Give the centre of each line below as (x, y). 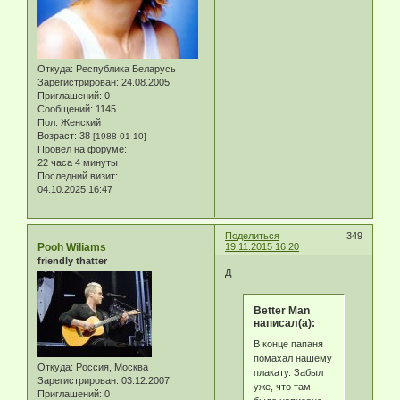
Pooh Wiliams (72, 247)
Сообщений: (65, 109)
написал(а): (284, 323)
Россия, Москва (111, 367)
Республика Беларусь (125, 69)
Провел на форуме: (82, 150)
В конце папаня (288, 344)
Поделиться (253, 235)
